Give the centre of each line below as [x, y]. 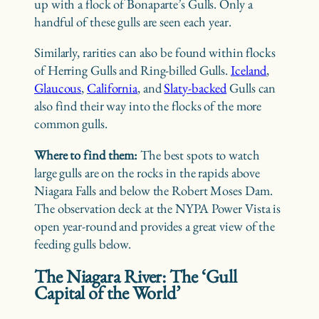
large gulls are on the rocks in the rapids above [147, 172]
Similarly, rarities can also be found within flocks [155, 53]
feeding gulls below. [85, 244]
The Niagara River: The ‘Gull [136, 276]
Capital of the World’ [109, 292]
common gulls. [72, 124]
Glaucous [58, 88]
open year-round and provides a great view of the [155, 226]
